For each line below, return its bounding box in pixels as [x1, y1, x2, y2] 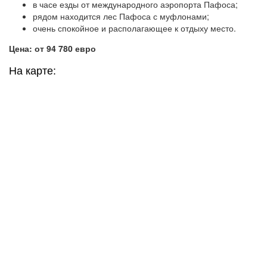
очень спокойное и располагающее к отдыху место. [33, 22, 236, 35]
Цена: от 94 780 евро [9, 42, 96, 55]
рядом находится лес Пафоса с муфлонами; [33, 10, 209, 23]
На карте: [9, 65, 56, 77]
